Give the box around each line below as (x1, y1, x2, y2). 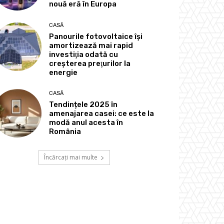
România (49, 126, 81, 136)
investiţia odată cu (49, 49, 118, 59)
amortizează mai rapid (49, 40, 133, 50)
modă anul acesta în (49, 117, 123, 127)
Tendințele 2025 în (49, 99, 118, 109)
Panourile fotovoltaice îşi (49, 31, 143, 41)
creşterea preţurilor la (49, 58, 131, 68)
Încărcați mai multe (43, 152, 97, 161)
